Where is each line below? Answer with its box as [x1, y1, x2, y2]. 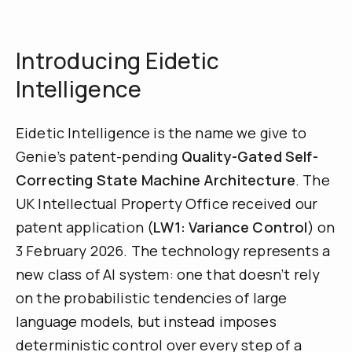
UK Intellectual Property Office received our [16, 194, 318, 214]
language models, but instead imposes [16, 312, 277, 332]
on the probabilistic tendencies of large [16, 288, 288, 308]
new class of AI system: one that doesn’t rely [16, 265, 321, 284]
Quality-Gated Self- [181, 147, 318, 167]
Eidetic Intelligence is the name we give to [16, 123, 306, 143]
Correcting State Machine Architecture [16, 170, 295, 190]
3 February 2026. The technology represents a [16, 241, 331, 261]
